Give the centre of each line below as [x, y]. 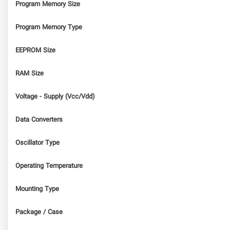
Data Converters [39, 120]
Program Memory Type [49, 27]
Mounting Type [37, 189]
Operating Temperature [49, 166]
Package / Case [39, 212]
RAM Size [30, 74]
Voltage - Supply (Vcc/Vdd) [55, 97]
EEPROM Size [35, 51]
